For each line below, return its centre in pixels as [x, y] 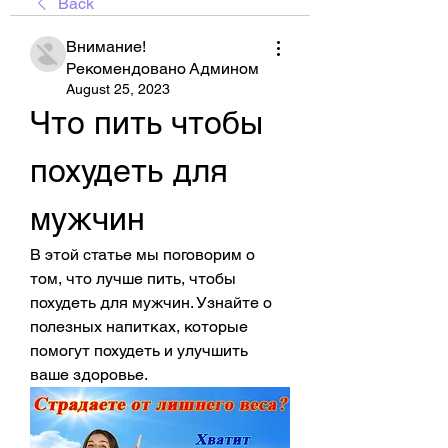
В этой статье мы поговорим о [142, 254]
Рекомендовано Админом [162, 68]
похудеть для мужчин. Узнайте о [151, 302]
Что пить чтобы [146, 122]
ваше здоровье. [89, 374]
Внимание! [106, 46]
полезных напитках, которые [139, 326]
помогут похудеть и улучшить [139, 350]
